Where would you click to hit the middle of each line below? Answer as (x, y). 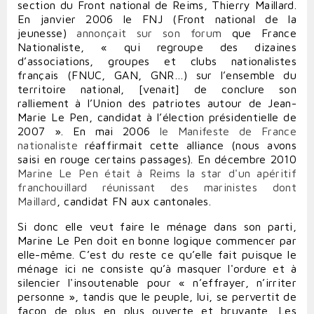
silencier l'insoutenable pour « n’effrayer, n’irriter (157, 283)
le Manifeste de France (228, 131)
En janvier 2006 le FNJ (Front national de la (157, 19)
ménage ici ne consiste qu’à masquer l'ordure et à (157, 269)
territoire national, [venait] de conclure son (157, 89)
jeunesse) (47, 33)
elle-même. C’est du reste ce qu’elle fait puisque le (157, 255)
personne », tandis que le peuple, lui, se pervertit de (157, 297)
